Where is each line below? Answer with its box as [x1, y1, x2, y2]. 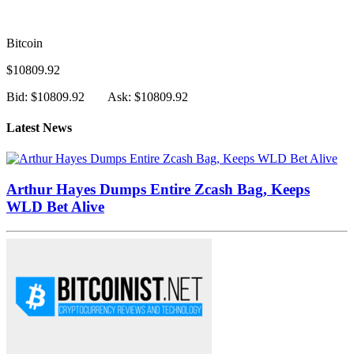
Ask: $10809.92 [107, 89, 188, 104]
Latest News [6, 120, 72, 134]
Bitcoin [6, 36, 43, 50]
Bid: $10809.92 [6, 89, 85, 104]
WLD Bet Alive [6, 198, 104, 215]
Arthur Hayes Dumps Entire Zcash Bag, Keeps [6, 180, 310, 198]
